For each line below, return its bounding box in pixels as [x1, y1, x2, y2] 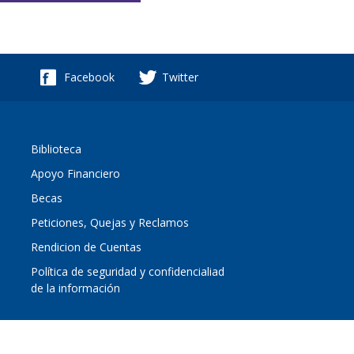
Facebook [64, 70, 115, 85]
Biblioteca [30, 141, 81, 156]
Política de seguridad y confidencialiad [30, 264, 224, 279]
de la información [30, 281, 120, 296]
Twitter [162, 70, 198, 85]
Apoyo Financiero [30, 166, 120, 181]
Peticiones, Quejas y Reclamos [30, 215, 189, 230]
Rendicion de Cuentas [30, 239, 141, 254]
